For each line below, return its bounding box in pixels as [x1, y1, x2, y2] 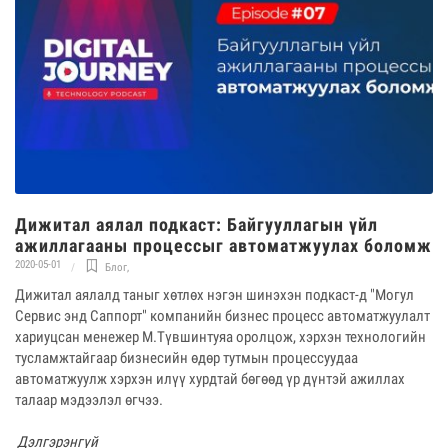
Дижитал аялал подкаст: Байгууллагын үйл [15, 213, 378, 235]
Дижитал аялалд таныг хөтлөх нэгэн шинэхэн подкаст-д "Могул [15, 285, 414, 304]
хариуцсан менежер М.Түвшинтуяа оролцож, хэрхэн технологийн [15, 327, 426, 346]
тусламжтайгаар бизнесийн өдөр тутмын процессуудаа [15, 348, 358, 367]
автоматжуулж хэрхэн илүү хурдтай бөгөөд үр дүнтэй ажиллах [15, 369, 405, 388]
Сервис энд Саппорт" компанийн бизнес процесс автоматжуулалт [15, 306, 430, 325]
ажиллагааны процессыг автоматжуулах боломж [15, 234, 432, 256]
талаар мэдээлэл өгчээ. [15, 390, 163, 409]
